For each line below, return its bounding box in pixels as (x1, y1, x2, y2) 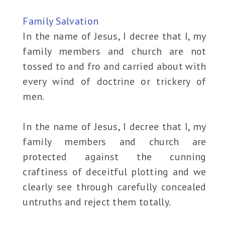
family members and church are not (23, 45, 206, 58)
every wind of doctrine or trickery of (23, 75, 206, 88)
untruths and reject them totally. (23, 195, 171, 209)
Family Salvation (23, 15, 99, 28)
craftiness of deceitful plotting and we (23, 165, 206, 179)
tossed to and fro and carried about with (23, 60, 206, 73)
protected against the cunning (23, 150, 206, 164)
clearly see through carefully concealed (23, 180, 206, 194)
